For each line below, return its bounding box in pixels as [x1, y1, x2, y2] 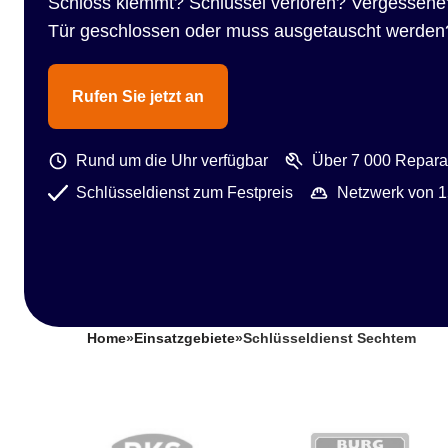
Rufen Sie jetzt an [72, 88, 204, 105]
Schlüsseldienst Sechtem [243, 331, 416, 346]
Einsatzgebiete [134, 331, 235, 346]
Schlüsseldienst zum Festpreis [76, 184, 293, 201]
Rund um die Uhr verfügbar [76, 152, 268, 169]
